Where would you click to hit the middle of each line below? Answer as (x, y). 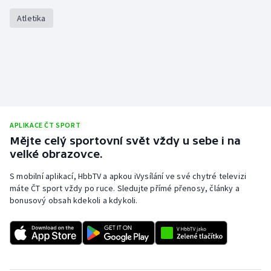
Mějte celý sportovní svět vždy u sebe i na (125, 140)
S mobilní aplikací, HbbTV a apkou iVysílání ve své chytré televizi (128, 176)
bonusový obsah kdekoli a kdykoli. (74, 200)
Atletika (31, 18)
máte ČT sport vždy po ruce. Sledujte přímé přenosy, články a (125, 188)
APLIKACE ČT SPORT (45, 125)
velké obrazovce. (56, 154)
